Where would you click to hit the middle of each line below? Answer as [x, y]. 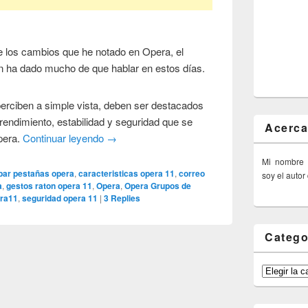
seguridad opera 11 [60, 198]
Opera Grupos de [158, 185]
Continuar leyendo [65, 137]
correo [192, 173]
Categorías [282, 269]
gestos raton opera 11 [49, 185]
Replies [125, 198]
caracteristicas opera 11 [127, 173]
